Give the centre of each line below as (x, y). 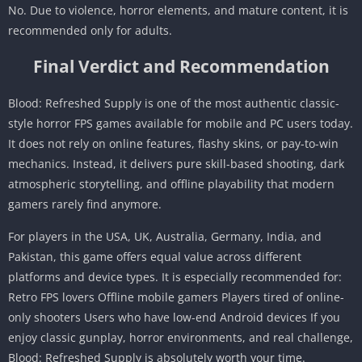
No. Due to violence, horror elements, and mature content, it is (178, 10)
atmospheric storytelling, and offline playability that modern (171, 183)
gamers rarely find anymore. (85, 204)
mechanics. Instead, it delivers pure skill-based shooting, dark (176, 163)
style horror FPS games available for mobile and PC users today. (181, 123)
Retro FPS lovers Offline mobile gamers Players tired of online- (176, 297)
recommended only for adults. (90, 30)
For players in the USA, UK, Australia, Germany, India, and (165, 236)
